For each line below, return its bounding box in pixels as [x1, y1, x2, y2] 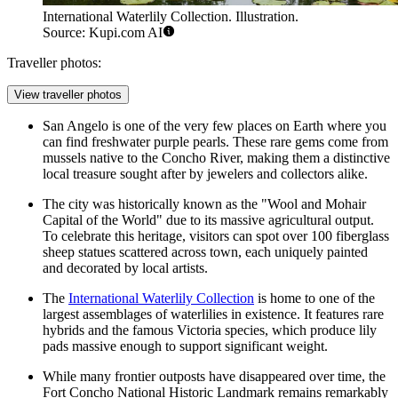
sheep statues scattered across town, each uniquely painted [43, 244, 368, 260]
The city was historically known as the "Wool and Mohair [43, 196, 366, 212]
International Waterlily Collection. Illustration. [43, 9, 298, 25]
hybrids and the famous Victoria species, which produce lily [43, 322, 377, 338]
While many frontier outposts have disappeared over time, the [43, 369, 386, 385]
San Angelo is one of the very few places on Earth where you [43, 118, 386, 134]
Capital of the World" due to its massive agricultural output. [43, 212, 374, 228]
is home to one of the [254, 291, 375, 306]
